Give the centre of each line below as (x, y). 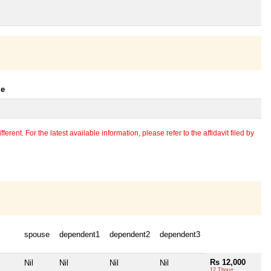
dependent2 (130, 234)
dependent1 (80, 234)
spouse (37, 234)
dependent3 (180, 234)
